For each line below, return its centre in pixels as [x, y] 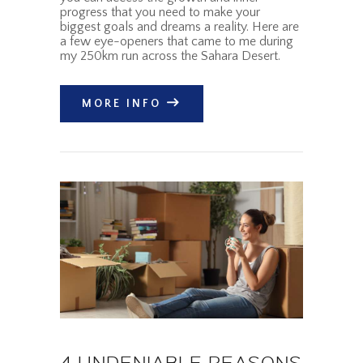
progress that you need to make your [160, 12]
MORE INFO [122, 104]
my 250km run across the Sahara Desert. [170, 56]
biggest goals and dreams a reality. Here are [179, 26]
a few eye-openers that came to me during [177, 41]
